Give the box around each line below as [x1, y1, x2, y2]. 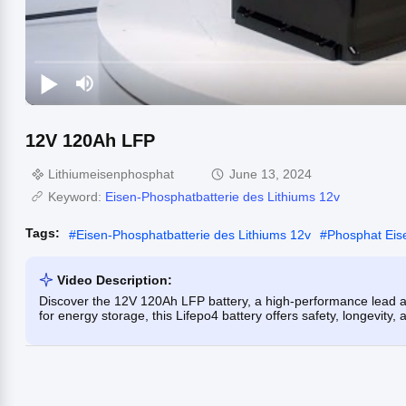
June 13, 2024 [229, 166, 312, 181]
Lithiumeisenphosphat [48, 166, 174, 181]
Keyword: [48, 188, 105, 204]
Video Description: [57, 272, 172, 287]
